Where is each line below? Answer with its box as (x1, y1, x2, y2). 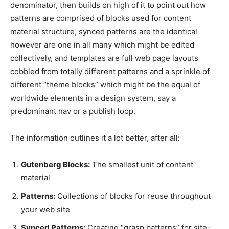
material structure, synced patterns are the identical (10, 27, 197, 37)
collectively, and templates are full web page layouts (10, 53, 198, 63)
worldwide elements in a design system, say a (10, 93, 176, 103)
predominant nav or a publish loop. (10, 106, 135, 117)
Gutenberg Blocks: (21, 159, 90, 170)
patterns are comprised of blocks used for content (10, 13, 191, 24)
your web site (21, 204, 70, 215)
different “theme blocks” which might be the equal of (10, 80, 200, 90)
